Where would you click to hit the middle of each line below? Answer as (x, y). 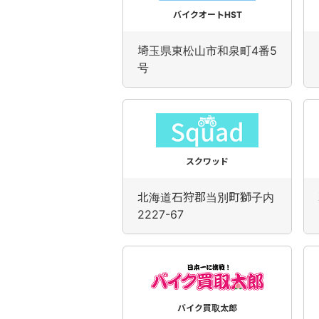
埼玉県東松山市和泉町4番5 (207, 51)
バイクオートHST (207, 15)
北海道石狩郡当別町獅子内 (206, 197)
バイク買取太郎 (207, 308)
